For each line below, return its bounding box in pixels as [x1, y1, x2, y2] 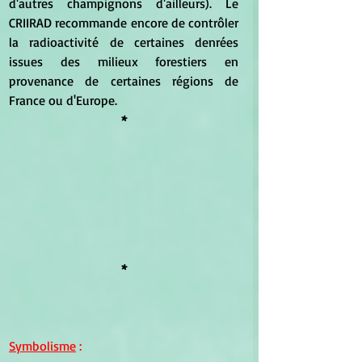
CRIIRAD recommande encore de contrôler [9, 15, 238, 32]
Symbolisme [9, 337, 76, 354]
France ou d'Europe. [9, 92, 117, 109]
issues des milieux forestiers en [9, 53, 238, 70]
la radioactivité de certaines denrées [9, 34, 238, 51]
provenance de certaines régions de [9, 73, 238, 90]
